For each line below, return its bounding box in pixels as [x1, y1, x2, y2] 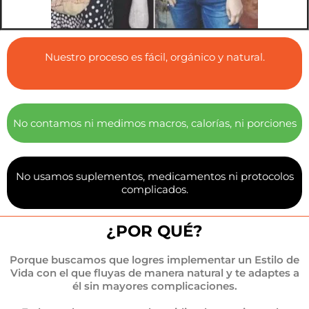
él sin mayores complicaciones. [72, 279, 237, 293]
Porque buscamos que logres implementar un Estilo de [10, 253, 299, 267]
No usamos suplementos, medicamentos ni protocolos [15, 170, 294, 183]
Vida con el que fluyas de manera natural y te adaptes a [10, 266, 299, 280]
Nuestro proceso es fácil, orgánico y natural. [44, 50, 265, 64]
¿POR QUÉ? [106, 221, 203, 241]
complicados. [121, 183, 188, 197]
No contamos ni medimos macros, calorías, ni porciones [12, 117, 297, 130]
